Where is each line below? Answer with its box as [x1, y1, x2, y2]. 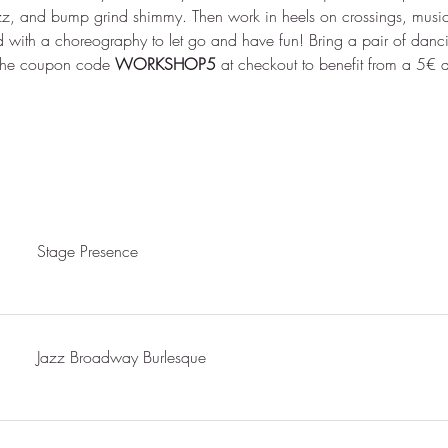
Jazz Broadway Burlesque [37, 346, 207, 369]
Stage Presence [37, 240, 139, 263]
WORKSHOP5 [114, 53, 221, 76]
